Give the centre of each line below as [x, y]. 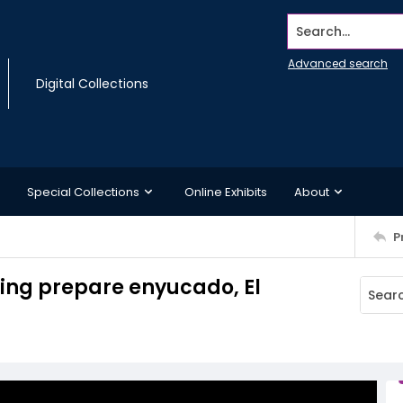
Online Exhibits [226, 192]
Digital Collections [92, 84]
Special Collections [83, 192]
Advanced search [338, 63]
